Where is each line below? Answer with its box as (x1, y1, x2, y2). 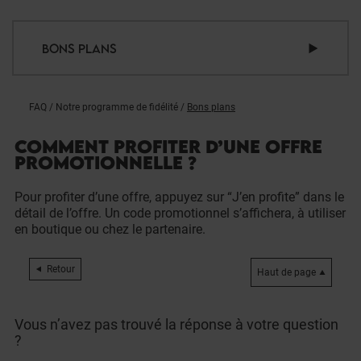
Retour (47, 263, 75, 275)
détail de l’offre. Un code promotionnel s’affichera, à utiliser (15, 205, 346, 221)
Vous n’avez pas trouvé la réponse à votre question (15, 316, 338, 333)
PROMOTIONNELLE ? (15, 151, 197, 173)
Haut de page (257, 267, 316, 278)
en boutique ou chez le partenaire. (15, 222, 205, 237)
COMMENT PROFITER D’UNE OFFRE (15, 135, 322, 157)
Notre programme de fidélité (56, 102, 178, 113)
